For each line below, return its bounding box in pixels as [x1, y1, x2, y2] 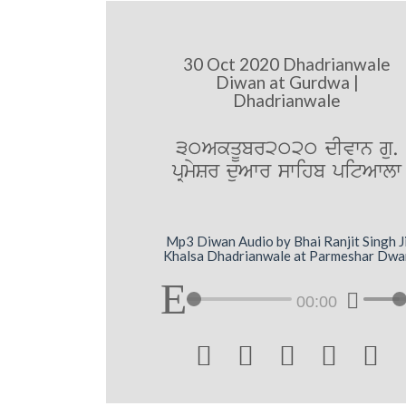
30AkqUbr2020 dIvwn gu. [175, 135, 399, 164]
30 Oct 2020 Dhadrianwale [183, 53, 391, 75]
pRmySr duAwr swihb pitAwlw [172, 158, 402, 187]
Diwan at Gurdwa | [215, 72, 359, 93]
